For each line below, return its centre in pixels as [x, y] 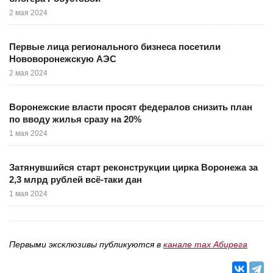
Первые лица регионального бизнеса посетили [115, 47]
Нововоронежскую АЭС [63, 59]
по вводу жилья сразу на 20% [75, 119]
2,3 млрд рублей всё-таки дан [76, 179]
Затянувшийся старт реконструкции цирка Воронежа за [133, 167]
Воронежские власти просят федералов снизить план [131, 107]
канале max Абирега [205, 244]
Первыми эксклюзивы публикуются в [86, 244]
